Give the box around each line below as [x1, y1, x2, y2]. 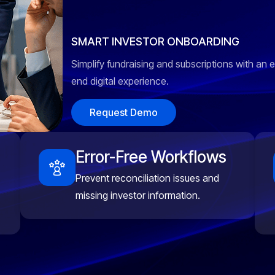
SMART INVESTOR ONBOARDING [71, 35, 239, 48]
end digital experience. [71, 75, 169, 87]
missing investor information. [76, 189, 201, 201]
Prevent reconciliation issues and [76, 172, 220, 184]
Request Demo [89, 106, 158, 118]
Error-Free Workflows [76, 147, 227, 166]
